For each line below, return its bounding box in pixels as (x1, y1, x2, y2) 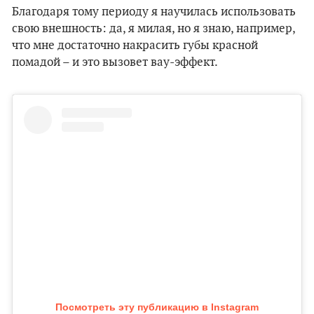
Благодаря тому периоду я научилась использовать (12, 5, 296, 19)
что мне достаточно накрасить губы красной (12, 39, 258, 53)
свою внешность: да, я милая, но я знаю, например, (12, 22, 295, 36)
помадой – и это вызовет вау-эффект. (12, 55, 218, 69)
